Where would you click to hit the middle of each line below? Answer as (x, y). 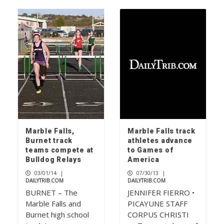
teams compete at (59, 150)
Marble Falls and (53, 204)
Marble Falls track (161, 131)
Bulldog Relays (53, 160)
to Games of (150, 150)
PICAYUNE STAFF (157, 204)
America (143, 160)
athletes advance (160, 141)
